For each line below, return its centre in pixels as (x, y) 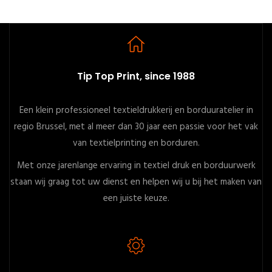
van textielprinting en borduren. (136, 143)
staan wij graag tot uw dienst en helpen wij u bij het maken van (136, 182)
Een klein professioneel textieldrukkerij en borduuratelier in (136, 110)
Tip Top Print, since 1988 (136, 76)
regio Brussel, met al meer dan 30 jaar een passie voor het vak (136, 127)
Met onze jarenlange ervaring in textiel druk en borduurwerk (136, 166)
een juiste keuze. (136, 199)
